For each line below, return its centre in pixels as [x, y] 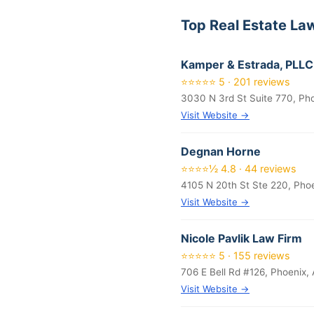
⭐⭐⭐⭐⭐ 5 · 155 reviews [235, 255]
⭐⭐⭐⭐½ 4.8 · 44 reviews [239, 169]
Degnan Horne [221, 151]
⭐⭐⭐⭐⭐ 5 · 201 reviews [235, 82]
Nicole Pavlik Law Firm [241, 238]
